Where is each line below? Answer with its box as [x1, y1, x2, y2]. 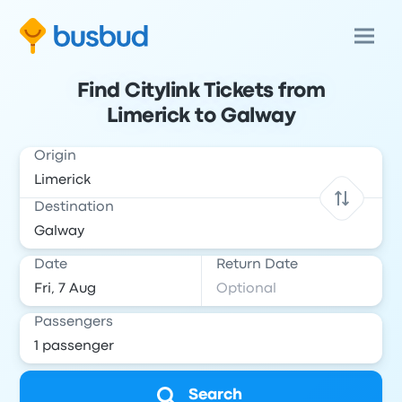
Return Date [216, 258, 298, 271]
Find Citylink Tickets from [76, 83, 326, 100]
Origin [34, 150, 77, 162]
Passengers [34, 316, 114, 328]
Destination [34, 201, 115, 214]
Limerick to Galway [106, 108, 296, 126]
